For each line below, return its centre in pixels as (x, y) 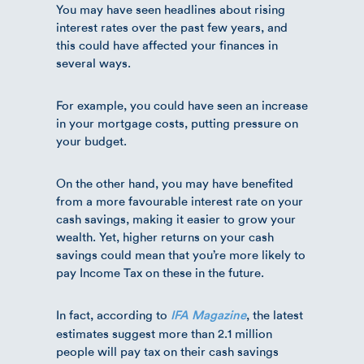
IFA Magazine (208, 315)
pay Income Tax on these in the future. (160, 273)
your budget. (91, 141)
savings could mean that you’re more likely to (181, 255)
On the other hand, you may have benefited (175, 183)
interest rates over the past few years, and (172, 27)
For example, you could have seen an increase (182, 105)
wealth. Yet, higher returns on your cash (165, 237)
